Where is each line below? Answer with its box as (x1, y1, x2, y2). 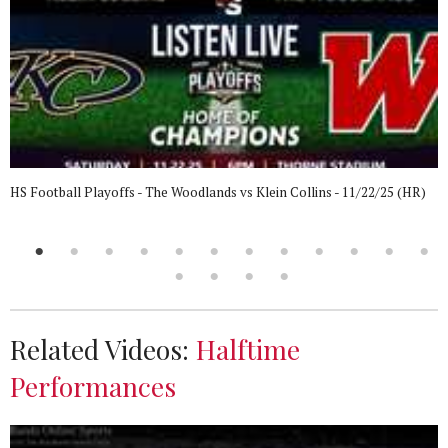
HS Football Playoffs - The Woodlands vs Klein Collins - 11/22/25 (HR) (10, 182, 426, 201)
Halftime (196, 330, 300, 367)
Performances (10, 367, 176, 404)
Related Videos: (10, 330, 196, 367)
